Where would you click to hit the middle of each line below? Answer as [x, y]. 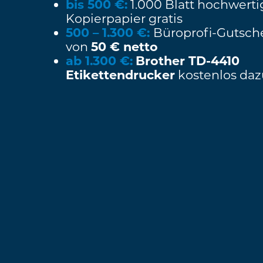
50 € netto [124, 47]
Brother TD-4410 [188, 61]
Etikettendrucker [120, 75]
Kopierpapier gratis [124, 19]
